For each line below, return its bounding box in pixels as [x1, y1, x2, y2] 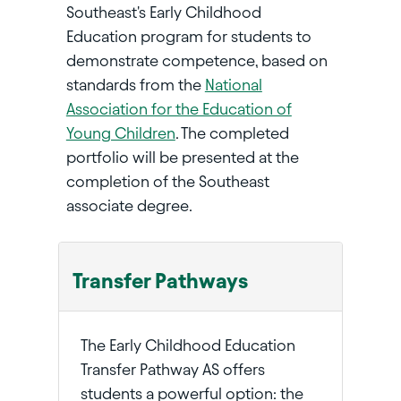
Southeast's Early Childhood [65, 4, 261, 21]
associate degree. [65, 197, 192, 215]
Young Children [65, 124, 175, 142]
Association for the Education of [65, 100, 292, 118]
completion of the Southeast [65, 173, 269, 191]
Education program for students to [65, 28, 311, 46]
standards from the [65, 76, 205, 94]
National [204, 76, 262, 94]
